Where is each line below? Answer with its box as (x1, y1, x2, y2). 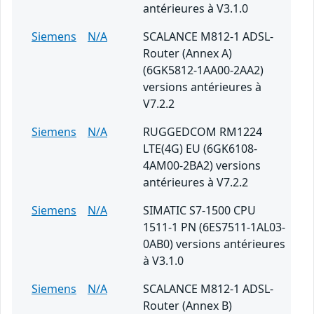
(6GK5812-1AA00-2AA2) (143, 62, 264, 78)
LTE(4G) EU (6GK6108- (143, 141, 257, 157)
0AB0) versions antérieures (143, 236, 285, 252)
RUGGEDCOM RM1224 (143, 124, 262, 140)
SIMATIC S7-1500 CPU (143, 203, 256, 219)
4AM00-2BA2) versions (143, 158, 261, 174)
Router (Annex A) (143, 46, 232, 62)
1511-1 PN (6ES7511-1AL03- (143, 219, 285, 235)
